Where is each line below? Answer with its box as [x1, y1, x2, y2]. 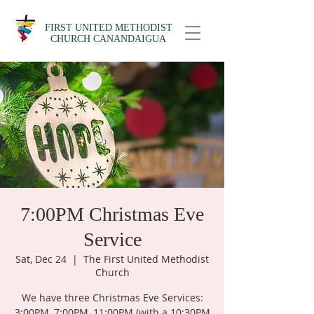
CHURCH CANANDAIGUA [50, 34, 166, 44]
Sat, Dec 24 [15, 252, 67, 266]
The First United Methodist [83, 252, 209, 266]
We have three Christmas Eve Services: [21, 291, 203, 304]
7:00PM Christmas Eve [20, 203, 204, 225]
